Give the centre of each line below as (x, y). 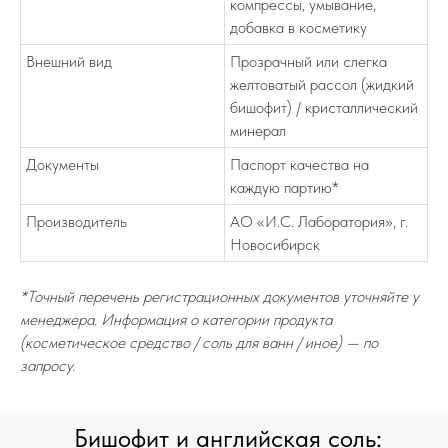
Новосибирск (275, 244)
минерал (258, 130)
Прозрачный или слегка (308, 61)
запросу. (47, 365)
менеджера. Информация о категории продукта (176, 319)
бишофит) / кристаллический (324, 107)
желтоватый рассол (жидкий (322, 84)
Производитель (76, 221)
